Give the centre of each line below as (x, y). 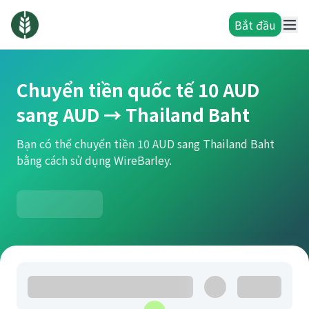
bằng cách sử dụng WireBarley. (94, 160)
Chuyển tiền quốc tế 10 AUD (138, 89)
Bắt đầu (255, 24)
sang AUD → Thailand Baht (133, 114)
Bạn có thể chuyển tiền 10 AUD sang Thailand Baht (146, 143)
